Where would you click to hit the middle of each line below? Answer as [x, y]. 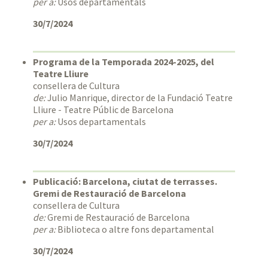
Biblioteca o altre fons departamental [135, 229]
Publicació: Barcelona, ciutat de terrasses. [125, 182]
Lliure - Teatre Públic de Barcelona [103, 110]
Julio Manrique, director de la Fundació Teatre [139, 98]
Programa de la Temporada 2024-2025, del [124, 62]
